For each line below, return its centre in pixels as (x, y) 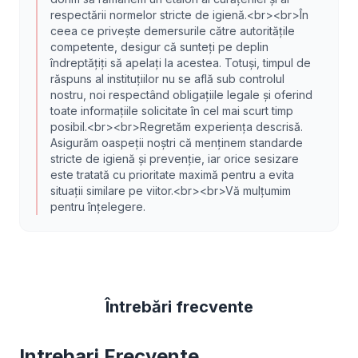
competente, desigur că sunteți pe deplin (159, 47)
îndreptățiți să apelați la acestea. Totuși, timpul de (181, 63)
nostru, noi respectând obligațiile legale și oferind (181, 95)
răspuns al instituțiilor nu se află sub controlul (167, 79)
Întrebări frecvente (179, 307)
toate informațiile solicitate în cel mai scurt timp (172, 111)
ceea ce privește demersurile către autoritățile (173, 31)
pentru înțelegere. (98, 207)
